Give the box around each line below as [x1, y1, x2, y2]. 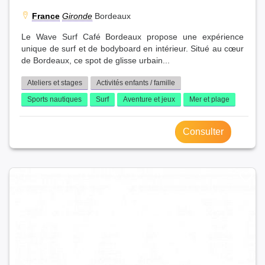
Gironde [62, 11, 92, 21]
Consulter [183, 127, 224, 137]
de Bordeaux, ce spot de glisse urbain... [21, 56, 170, 65]
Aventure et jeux [123, 95, 175, 104]
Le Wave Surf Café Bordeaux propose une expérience [21, 33, 244, 41]
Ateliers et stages [27, 79, 82, 87]
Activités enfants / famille [96, 79, 175, 87]
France [32, 11, 60, 21]
